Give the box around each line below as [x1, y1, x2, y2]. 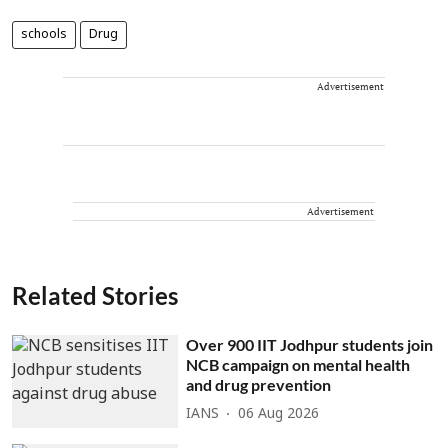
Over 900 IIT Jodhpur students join [186, 334, 434, 354]
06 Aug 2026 [238, 406, 320, 423]
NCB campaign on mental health [186, 354, 411, 374]
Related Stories [12, 280, 178, 310]
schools [21, 27, 67, 42]
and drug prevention [186, 374, 332, 394]
